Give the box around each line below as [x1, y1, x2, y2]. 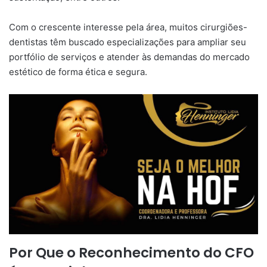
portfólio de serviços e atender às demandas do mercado [9, 51, 250, 63]
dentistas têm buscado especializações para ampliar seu [9, 36, 246, 48]
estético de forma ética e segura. [9, 66, 147, 77]
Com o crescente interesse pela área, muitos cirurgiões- [9, 21, 247, 33]
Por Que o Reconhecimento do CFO [9, 243, 254, 262]
